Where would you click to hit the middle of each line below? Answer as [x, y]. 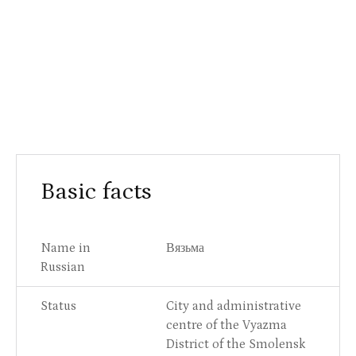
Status [58, 306]
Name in [66, 248]
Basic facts [96, 192]
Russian [63, 267]
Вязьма [185, 248]
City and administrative [234, 306]
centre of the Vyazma [226, 325]
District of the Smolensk [236, 344]
